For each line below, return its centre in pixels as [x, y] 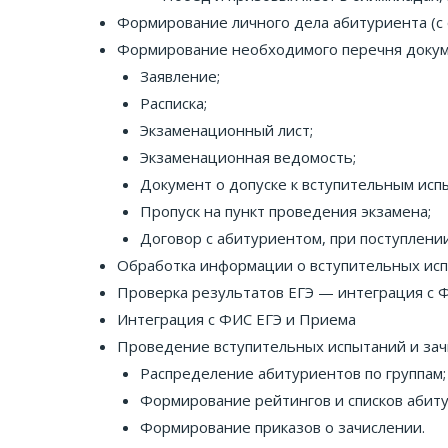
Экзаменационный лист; [226, 130]
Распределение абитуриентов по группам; [292, 373]
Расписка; [173, 103]
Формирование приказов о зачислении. [282, 427]
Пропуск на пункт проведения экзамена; [285, 211]
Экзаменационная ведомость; [247, 157]
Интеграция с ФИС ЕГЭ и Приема [236, 319]
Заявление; [179, 76]
